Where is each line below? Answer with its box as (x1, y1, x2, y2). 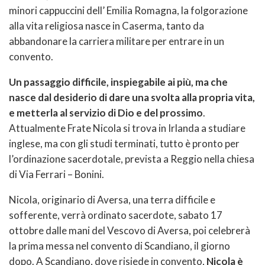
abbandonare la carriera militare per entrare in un (9, 34, 224, 47)
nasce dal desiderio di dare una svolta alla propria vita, (9, 91, 255, 104)
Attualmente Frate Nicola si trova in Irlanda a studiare (9, 121, 245, 134)
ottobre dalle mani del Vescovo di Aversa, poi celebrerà (9, 224, 250, 237)
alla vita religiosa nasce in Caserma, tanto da (9, 19, 204, 32)
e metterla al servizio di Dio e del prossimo (9, 106, 203, 119)
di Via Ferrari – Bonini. (9, 167, 104, 180)
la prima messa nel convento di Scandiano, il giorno (9, 239, 230, 252)
